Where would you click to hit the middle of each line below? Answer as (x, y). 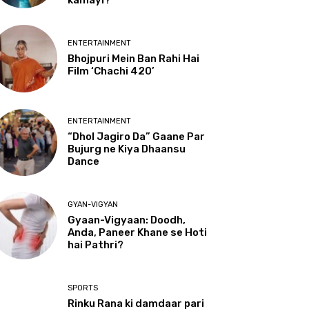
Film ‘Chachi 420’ (111, 71)
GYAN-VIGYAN (93, 204)
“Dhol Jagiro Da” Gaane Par (137, 136)
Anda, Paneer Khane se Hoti (138, 232)
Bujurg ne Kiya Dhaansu (127, 149)
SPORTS (83, 288)
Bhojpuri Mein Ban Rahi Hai (134, 59)
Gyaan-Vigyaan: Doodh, (127, 220)
